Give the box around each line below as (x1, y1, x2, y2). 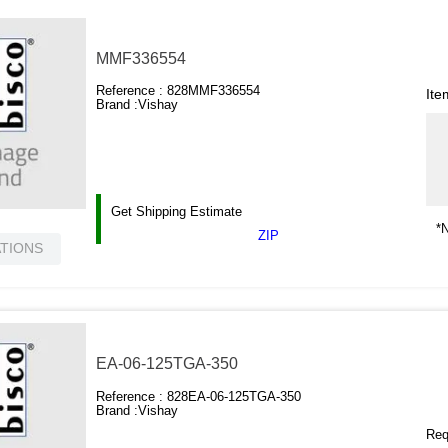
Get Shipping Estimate (111, 204, 243, 220)
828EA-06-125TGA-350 (167, 388, 302, 404)
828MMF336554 (167, 83, 261, 99)
